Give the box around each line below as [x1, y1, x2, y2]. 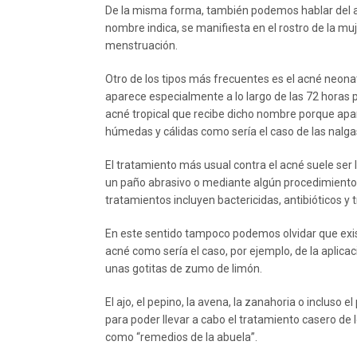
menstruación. [105, 39, 178, 52]
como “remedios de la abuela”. [105, 331, 257, 343]
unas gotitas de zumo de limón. [105, 262, 262, 275]
